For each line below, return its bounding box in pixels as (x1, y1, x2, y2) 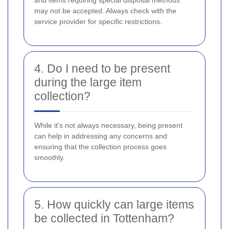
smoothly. (34, 153, 65, 162)
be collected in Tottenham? (34, 211, 174, 225)
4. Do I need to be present (34, 61, 170, 75)
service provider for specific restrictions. (34, 17, 162, 26)
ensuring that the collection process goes (34, 142, 167, 151)
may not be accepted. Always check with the (34, 6, 176, 15)
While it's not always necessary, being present (34, 121, 182, 129)
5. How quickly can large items (34, 197, 194, 211)
